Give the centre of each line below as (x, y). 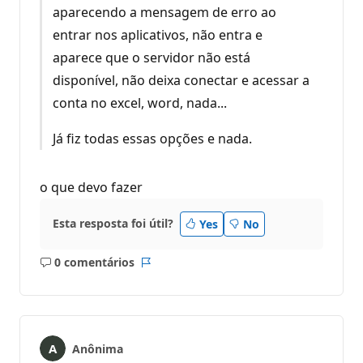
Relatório (170, 270)
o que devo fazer (91, 187)
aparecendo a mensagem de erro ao (164, 12)
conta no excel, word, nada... (139, 102)
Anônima (98, 348)
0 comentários (94, 263)
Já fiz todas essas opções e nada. (152, 138)
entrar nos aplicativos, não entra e (157, 34)
